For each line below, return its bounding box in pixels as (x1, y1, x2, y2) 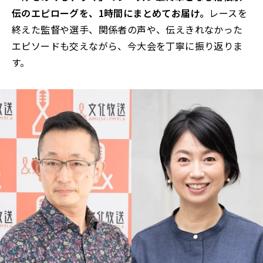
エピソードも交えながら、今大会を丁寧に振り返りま (12, 39, 243, 53)
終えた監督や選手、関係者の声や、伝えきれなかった (12, 22, 243, 36)
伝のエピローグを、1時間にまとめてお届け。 (12, 6, 210, 20)
